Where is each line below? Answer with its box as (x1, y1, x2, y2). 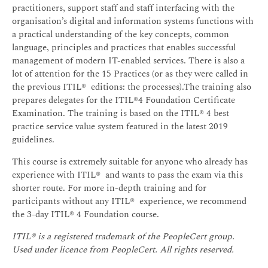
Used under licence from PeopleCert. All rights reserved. (12, 243, 234, 257)
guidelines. (12, 133, 54, 147)
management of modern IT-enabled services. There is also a (12, 54, 245, 68)
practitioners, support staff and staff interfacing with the (12, 1, 234, 16)
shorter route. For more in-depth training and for (12, 181, 206, 196)
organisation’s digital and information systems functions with (12, 14, 254, 29)
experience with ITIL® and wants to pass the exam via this (12, 168, 243, 182)
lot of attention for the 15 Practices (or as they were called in (12, 67, 248, 81)
